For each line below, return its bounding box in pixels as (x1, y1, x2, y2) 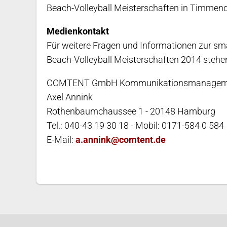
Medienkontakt (47, 26, 109, 37)
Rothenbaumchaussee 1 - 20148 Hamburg (47, 106, 215, 117)
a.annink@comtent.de (75, 134, 166, 145)
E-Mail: (47, 134, 75, 145)
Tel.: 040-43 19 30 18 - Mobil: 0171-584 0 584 (47, 120, 224, 131)
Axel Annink (47, 92, 93, 103)
